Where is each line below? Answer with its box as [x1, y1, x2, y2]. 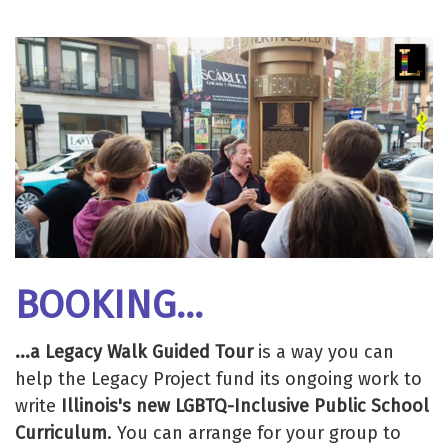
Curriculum [15, 422, 107, 445]
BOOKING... [15, 281, 203, 328]
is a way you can [253, 341, 394, 364]
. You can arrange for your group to [107, 422, 401, 445]
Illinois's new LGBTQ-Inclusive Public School [61, 395, 429, 418]
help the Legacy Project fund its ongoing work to [15, 368, 422, 391]
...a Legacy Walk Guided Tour [15, 341, 253, 364]
